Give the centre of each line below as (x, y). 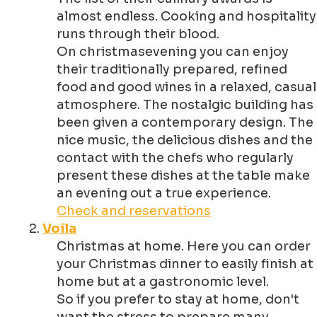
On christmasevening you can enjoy (173, 52)
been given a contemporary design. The (185, 123)
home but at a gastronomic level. (163, 282)
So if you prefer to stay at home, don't (178, 300)
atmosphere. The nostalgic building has (185, 105)
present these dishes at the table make (183, 176)
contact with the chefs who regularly (175, 158)
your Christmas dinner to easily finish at (185, 264)
